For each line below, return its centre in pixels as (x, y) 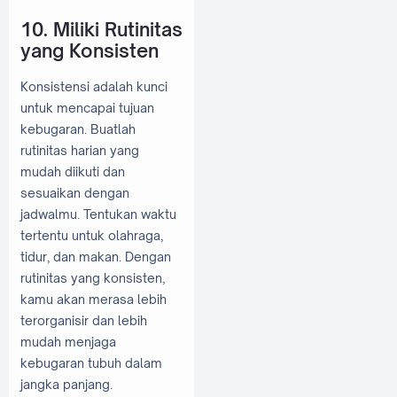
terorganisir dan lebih (84, 321)
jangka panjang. (66, 385)
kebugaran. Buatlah (78, 129)
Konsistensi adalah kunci (94, 87)
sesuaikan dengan (75, 193)
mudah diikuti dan (73, 172)
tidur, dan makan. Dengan (96, 257)
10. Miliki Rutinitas (101, 30)
